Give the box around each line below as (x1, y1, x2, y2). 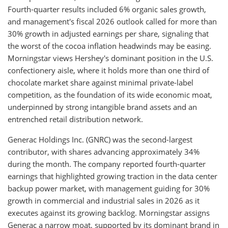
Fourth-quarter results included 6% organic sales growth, (8, 4, 206, 14)
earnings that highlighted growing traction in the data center (8, 171, 217, 181)
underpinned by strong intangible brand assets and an (8, 102, 197, 112)
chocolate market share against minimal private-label (8, 77, 193, 88)
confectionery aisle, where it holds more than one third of (8, 65, 209, 75)
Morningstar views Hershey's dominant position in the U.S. (8, 53, 213, 63)
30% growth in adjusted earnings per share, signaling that (8, 28, 209, 39)
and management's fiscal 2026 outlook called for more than (8, 16, 217, 26)
